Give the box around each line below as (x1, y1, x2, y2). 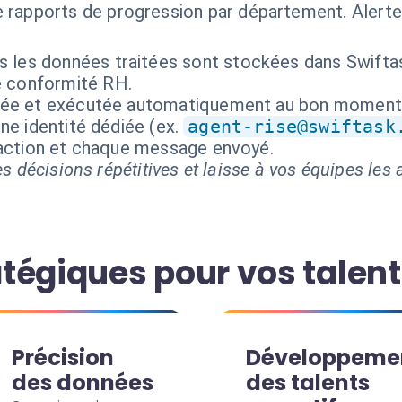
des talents (246, 368, 370, 398)
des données (12, 368, 153, 398)
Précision (12, 343, 114, 372)
